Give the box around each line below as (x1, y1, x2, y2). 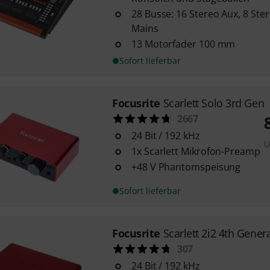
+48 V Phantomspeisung (131, 160, 241, 174)
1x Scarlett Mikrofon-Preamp (131, 145, 260, 158)
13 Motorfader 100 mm (131, 37, 236, 51)
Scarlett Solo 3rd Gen (163, 96, 265, 110)
